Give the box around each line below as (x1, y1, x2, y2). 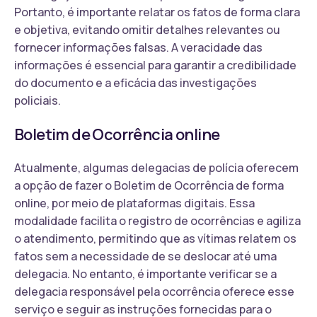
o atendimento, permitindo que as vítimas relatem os (14, 230, 296, 246)
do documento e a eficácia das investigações (14, 74, 257, 91)
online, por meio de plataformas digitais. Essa (14, 195, 255, 211)
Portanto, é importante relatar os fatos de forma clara (14, 4, 300, 20)
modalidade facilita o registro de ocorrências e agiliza (14, 212, 301, 229)
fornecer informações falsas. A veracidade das (14, 39, 263, 55)
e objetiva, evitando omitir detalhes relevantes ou (14, 21, 280, 38)
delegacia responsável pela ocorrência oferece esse (14, 283, 294, 299)
